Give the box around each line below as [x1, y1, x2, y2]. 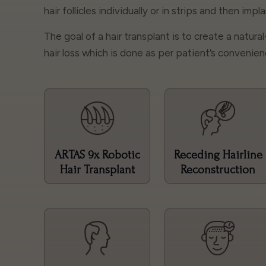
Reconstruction [180, 163, 256, 176]
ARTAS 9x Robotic [54, 148, 140, 161]
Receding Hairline [173, 148, 262, 161]
